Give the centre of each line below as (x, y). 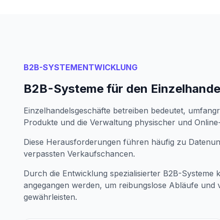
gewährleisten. (50, 197)
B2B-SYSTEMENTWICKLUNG (81, 67)
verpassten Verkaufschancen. (79, 154)
